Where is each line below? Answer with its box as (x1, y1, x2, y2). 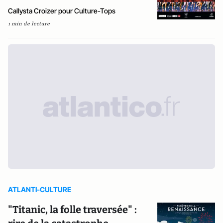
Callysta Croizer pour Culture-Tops (8, 6, 115, 15)
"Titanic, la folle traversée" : (8, 204, 137, 216)
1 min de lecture (8, 20, 50, 27)
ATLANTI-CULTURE (8, 185, 71, 194)
